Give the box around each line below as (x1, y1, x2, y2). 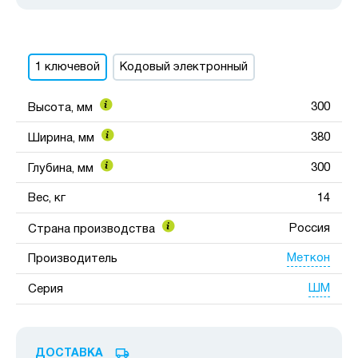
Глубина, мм (28, 162, 97, 174)
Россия (289, 222, 330, 234)
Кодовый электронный (120, 61, 248, 73)
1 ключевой (35, 61, 100, 73)
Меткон (287, 253, 330, 265)
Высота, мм (28, 101, 96, 113)
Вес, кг (28, 192, 66, 204)
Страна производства (28, 223, 158, 235)
